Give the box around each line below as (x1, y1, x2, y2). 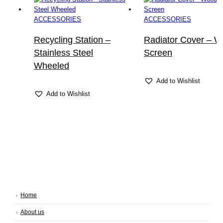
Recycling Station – (34, 35, 111, 45)
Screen (144, 48, 172, 58)
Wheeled (34, 61, 69, 71)
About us (20, 208, 44, 215)
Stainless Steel (34, 48, 93, 58)
